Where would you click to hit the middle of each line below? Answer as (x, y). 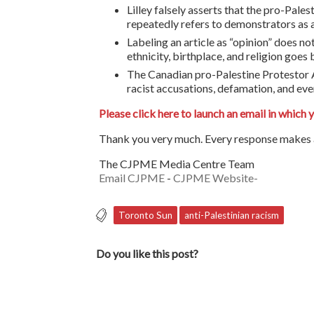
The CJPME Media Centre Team (177, 163)
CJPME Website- (216, 177)
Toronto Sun (145, 215)
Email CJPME (132, 177)
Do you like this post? (147, 254)
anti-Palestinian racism (232, 215)
